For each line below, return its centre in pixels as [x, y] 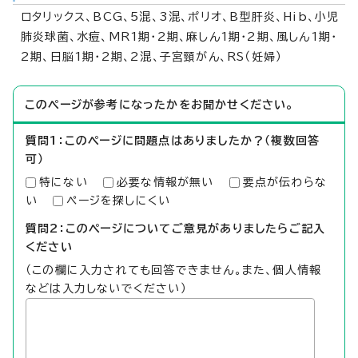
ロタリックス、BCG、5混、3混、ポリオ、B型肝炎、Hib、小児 [180, 16]
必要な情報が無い [165, 182]
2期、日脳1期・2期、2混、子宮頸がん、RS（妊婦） [152, 56]
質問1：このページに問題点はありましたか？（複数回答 [173, 140]
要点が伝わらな [285, 182]
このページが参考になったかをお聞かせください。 [159, 104]
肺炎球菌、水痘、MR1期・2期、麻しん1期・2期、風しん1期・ [179, 36]
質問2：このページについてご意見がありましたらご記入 [176, 228]
